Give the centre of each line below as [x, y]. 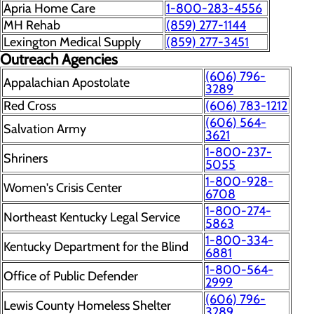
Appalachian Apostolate [67, 83]
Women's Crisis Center [63, 188]
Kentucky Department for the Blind [96, 247]
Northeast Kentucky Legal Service [92, 217]
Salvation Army [45, 129]
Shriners [26, 158]
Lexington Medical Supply [72, 42]
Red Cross [30, 106]
